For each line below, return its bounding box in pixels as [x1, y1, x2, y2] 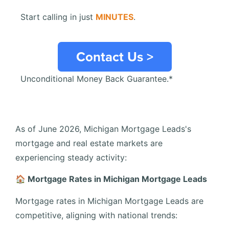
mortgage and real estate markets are [15, 138, 163, 148]
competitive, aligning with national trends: [15, 210, 177, 220]
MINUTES [96, 12, 133, 22]
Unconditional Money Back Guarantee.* [20, 73, 173, 84]
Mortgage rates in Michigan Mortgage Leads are [15, 195, 203, 206]
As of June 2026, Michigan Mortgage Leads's [15, 123, 191, 134]
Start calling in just [20, 12, 96, 22]
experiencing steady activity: [15, 152, 127, 163]
